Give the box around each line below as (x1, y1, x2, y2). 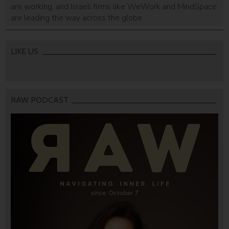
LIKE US (11, 47, 39, 56)
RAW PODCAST (11, 95, 69, 105)
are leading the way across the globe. (11, 12, 144, 24)
